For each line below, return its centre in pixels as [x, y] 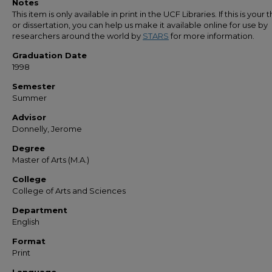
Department [40, 210]
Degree [29, 148]
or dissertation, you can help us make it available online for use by [140, 25]
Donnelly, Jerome [47, 129]
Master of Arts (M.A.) [51, 160]
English [26, 222]
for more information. [212, 36]
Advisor [29, 117]
